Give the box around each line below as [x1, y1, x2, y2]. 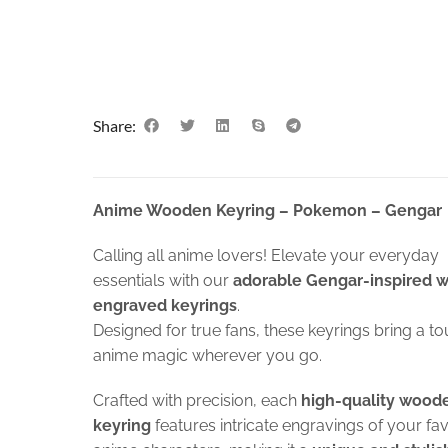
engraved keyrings [92, 295, 237, 315]
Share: [92, 116, 136, 136]
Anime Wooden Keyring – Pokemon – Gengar [92, 200, 442, 220]
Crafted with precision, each [92, 390, 301, 410]
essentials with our [92, 270, 233, 290]
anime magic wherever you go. [92, 345, 322, 365]
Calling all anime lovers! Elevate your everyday [92, 245, 439, 265]
